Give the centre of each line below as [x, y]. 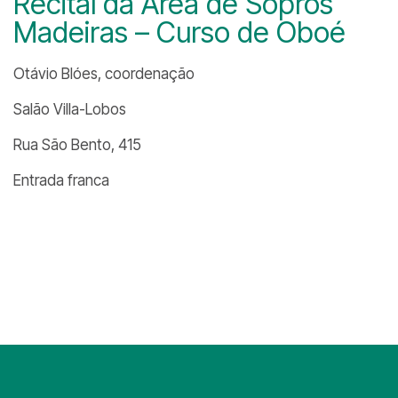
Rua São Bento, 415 [77, 145]
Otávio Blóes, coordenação [104, 74]
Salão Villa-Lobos [70, 109]
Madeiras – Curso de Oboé [179, 32]
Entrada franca [61, 180]
